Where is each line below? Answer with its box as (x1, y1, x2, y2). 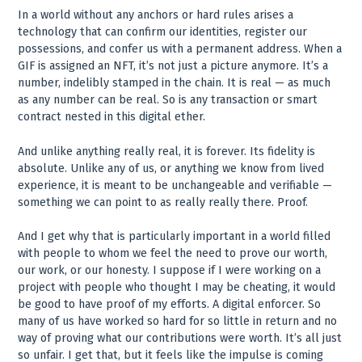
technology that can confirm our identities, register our (18, 25, 308, 40)
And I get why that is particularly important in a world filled (18, 229, 331, 244)
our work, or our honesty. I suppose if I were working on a (18, 263, 322, 278)
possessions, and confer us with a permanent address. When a (18, 42, 343, 57)
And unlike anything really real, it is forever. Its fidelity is (18, 144, 316, 158)
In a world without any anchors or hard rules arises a (18, 8, 294, 23)
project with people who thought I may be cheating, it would (18, 280, 336, 295)
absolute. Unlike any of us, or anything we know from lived (18, 161, 325, 175)
